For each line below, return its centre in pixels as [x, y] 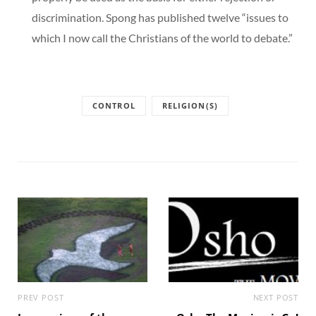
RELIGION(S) [190, 105]
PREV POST [41, 297]
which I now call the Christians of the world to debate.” [162, 37]
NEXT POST [275, 297]
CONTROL [114, 105]
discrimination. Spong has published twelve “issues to [160, 17]
